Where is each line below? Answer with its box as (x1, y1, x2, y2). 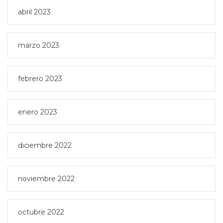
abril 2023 (18, 7, 51, 16)
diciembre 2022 (18, 140, 72, 150)
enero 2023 (18, 107, 57, 116)
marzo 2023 (18, 40, 59, 50)
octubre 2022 (18, 207, 64, 217)
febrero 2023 (18, 74, 62, 83)
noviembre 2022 (18, 174, 75, 183)
